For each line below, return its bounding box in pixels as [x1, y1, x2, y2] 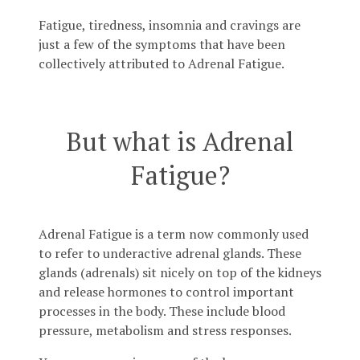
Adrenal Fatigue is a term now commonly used [39, 225, 309, 243]
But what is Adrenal [67, 125, 293, 159]
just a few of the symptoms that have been [39, 35, 285, 54]
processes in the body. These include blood [39, 302, 285, 321]
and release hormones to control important [39, 283, 294, 301]
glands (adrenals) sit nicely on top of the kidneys [39, 264, 321, 282]
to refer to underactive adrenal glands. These [39, 244, 301, 263]
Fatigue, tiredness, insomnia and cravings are [39, 16, 301, 35]
